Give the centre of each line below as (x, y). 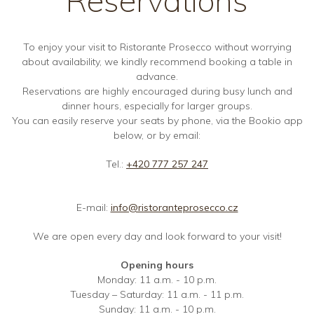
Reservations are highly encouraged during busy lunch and (157, 91)
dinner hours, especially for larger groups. (157, 105)
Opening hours (157, 265)
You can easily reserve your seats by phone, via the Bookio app (157, 120)
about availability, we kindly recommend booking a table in (157, 61)
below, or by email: (157, 135)
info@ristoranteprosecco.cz (174, 207)
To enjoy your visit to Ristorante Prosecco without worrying (157, 47)
